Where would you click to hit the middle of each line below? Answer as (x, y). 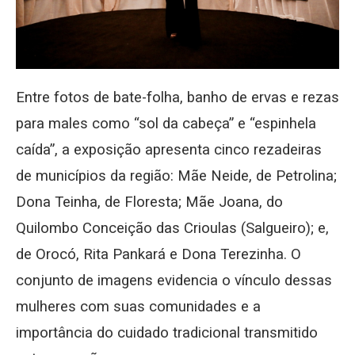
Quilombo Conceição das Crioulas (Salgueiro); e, (172, 229)
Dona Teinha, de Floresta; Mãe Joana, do (149, 202)
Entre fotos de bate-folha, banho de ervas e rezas (177, 98)
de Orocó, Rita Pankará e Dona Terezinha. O (158, 255)
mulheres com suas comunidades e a (138, 307)
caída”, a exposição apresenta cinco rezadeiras (169, 150)
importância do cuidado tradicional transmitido (167, 333)
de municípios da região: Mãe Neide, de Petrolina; (176, 176)
